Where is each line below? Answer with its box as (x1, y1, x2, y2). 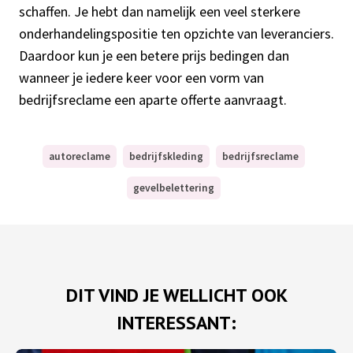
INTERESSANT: (117, 310, 236, 336)
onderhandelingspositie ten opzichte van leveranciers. (19, 24, 334, 43)
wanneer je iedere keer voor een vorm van (19, 69, 264, 87)
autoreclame (48, 150, 110, 164)
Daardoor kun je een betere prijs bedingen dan (19, 46, 289, 65)
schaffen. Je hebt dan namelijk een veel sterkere (19, 2, 300, 21)
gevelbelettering (132, 181, 214, 195)
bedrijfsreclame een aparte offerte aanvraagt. (19, 91, 287, 110)
